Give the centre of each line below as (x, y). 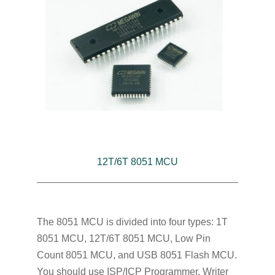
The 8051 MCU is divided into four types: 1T (132, 222)
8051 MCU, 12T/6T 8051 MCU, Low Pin (123, 239)
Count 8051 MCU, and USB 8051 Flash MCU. (137, 255)
